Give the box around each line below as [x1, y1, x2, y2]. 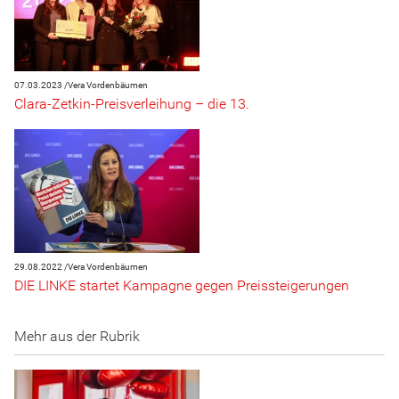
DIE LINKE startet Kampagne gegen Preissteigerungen [14, 277, 349, 295]
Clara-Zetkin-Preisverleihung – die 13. [14, 95, 249, 113]
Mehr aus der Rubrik [14, 328, 140, 346]
